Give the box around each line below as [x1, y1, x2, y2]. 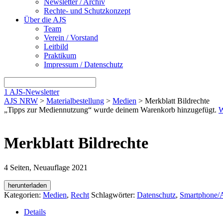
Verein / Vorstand [44, 33, 98, 42]
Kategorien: [4, 190, 43, 199]
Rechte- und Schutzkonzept [44, 6, 130, 15]
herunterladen [8, 181, 47, 189]
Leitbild [44, 42, 68, 51]
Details [24, 207, 46, 216]
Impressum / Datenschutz [44, 60, 123, 69]
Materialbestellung [46, 96, 104, 105]
